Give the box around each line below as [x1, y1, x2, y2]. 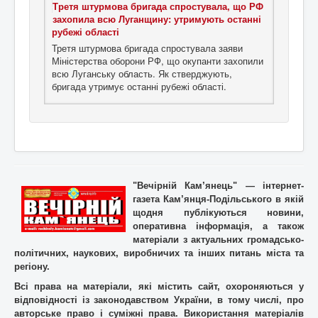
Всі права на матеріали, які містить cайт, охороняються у [14, 281, 304, 292]
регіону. [14, 261, 50, 273]
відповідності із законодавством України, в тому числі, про [14, 295, 304, 306]
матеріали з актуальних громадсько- [133, 234, 304, 246]
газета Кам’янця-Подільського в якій [133, 194, 304, 205]
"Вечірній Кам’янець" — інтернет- [133, 180, 304, 192]
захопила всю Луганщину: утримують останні [53, 12, 261, 26]
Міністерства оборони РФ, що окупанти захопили [52, 54, 263, 68]
